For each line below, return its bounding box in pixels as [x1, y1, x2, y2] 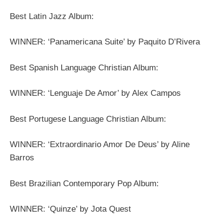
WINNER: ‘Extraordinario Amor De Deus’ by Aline [10, 140, 190, 150]
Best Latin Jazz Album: [10, 11, 94, 21]
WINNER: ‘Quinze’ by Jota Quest [10, 204, 131, 214]
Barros [10, 153, 34, 163]
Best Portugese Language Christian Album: [10, 114, 166, 124]
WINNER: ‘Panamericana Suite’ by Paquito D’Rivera [10, 37, 200, 47]
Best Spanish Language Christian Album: [10, 63, 158, 72]
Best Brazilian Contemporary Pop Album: [10, 178, 159, 188]
